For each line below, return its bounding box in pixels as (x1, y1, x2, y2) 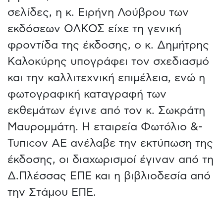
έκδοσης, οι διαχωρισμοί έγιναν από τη (7, 154, 214, 165)
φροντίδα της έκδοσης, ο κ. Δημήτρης (7, 39, 209, 51)
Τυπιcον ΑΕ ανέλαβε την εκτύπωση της (7, 137, 213, 149)
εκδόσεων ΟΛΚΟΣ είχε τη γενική (7, 23, 181, 34)
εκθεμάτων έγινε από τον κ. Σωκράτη (7, 105, 205, 116)
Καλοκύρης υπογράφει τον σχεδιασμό (7, 55, 209, 67)
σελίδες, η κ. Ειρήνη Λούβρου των (7, 6, 189, 18)
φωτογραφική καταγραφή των (7, 88, 166, 100)
